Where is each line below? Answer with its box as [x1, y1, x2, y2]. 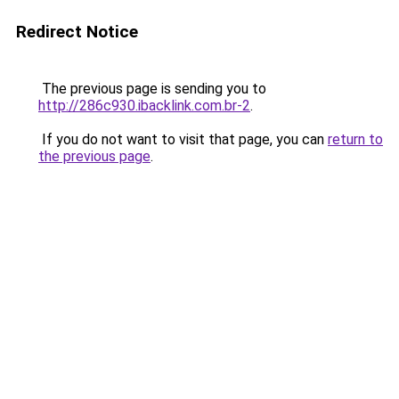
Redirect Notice [16, 21, 138, 42]
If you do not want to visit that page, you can [38, 131, 328, 148]
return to [328, 131, 383, 148]
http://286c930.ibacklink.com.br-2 [38, 97, 250, 114]
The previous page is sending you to [38, 80, 266, 97]
